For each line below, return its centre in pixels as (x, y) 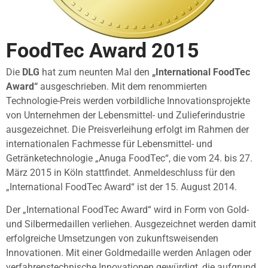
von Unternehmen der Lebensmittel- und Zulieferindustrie (125, 115)
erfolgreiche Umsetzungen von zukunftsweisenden (112, 239)
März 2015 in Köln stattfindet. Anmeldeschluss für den (121, 172)
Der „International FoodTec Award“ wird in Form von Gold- (127, 210)
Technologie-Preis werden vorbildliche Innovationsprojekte (128, 100)
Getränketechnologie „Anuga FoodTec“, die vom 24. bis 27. (129, 158)
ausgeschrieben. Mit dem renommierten (122, 86)
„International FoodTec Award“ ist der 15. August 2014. (121, 187)
